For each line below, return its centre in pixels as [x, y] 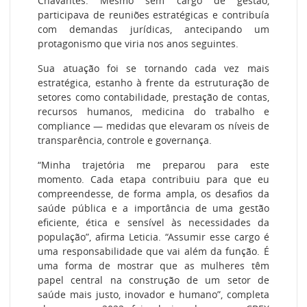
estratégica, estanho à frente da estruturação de [153, 83]
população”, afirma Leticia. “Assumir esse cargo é [153, 237]
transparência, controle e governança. [125, 140]
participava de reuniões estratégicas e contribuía [153, 14]
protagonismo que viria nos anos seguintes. [138, 43]
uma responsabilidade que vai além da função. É [153, 251]
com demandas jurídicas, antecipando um [153, 29]
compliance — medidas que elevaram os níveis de [153, 126]
